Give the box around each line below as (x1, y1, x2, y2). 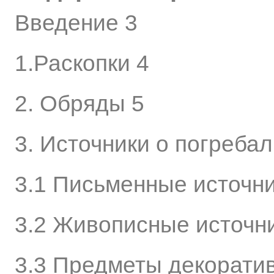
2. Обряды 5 (15, 91, 144, 116)
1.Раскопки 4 (15, 51, 149, 76)
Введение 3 (15, 10, 138, 35)
